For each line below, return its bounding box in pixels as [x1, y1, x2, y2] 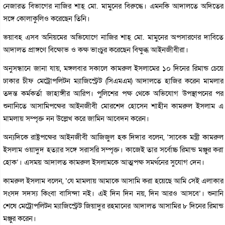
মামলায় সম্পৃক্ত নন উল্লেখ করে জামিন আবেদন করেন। [3, 113, 149, 124]
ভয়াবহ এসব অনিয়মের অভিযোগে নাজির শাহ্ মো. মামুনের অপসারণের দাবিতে [3, 32, 224, 42]
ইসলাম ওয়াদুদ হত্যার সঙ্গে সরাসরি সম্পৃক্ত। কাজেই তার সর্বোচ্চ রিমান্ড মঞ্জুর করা [3, 144, 224, 155]
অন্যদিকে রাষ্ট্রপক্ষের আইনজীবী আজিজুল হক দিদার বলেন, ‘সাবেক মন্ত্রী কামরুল [3, 132, 224, 142]
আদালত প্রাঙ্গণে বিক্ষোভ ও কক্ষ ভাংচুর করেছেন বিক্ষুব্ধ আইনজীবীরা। [3, 44, 188, 55]
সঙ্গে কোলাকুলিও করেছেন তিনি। [3, 13, 90, 24]
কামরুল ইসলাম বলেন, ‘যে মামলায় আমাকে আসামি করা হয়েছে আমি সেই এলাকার [3, 175, 224, 186]
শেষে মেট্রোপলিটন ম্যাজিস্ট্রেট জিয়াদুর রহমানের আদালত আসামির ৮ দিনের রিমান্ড [3, 200, 224, 211]
